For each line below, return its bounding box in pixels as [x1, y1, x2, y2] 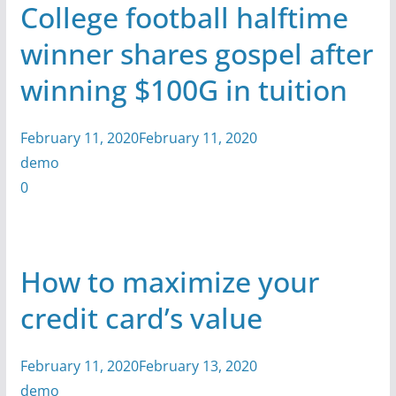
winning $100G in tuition [19, 70, 347, 109]
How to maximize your [19, 262, 319, 301]
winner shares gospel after [19, 34, 373, 72]
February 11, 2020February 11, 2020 [19, 127, 257, 148]
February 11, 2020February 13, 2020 [19, 355, 257, 376]
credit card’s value [19, 298, 263, 337]
